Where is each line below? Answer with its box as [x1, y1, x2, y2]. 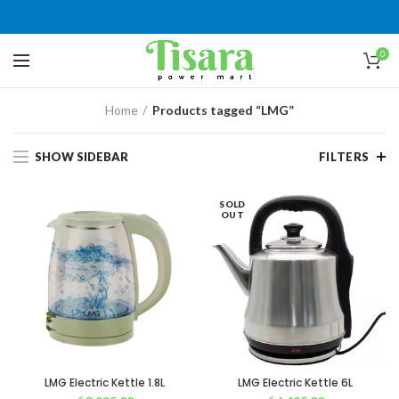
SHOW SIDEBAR [35, 150, 128, 164]
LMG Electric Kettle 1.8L [44, 375, 165, 390]
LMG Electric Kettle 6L [237, 375, 353, 390]
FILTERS [318, 150, 370, 164]
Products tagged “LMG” [152, 102, 294, 118]
